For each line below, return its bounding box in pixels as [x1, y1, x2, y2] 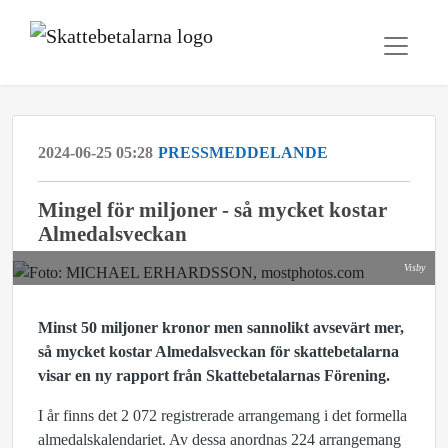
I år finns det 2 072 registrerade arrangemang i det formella [38, 407, 407, 424]
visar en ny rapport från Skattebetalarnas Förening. [38, 367, 390, 384]
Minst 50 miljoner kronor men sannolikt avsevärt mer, [38, 319, 404, 336]
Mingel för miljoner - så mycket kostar [38, 198, 387, 221]
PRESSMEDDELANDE [158, 144, 328, 161]
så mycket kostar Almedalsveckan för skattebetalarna [38, 343, 399, 360]
